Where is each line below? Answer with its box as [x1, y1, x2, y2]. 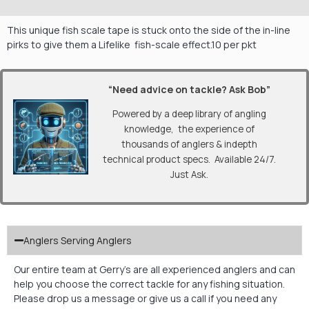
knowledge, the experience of [124, 122, 255, 135]
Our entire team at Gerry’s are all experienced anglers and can [14, 263, 295, 277]
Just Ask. [170, 168, 209, 181]
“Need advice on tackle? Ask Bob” [108, 82, 271, 96]
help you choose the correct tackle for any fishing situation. [14, 277, 285, 291]
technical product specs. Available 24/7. [103, 152, 277, 166]
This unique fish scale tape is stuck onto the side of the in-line [7, 23, 290, 37]
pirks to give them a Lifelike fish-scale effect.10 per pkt [7, 38, 257, 52]
